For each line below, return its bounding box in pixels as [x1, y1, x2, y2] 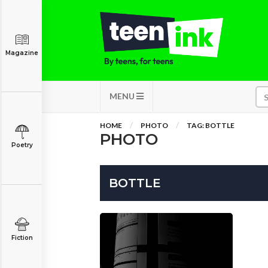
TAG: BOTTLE [187, 121, 234, 130]
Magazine [5, 49, 38, 57]
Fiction [11, 234, 33, 242]
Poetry [11, 141, 33, 149]
